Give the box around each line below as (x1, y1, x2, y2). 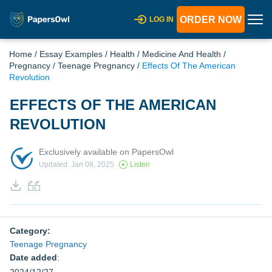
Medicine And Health (142, 49, 221, 59)
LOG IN (149, 15, 174, 24)
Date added (10, 253, 57, 262)
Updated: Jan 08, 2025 (39, 160, 114, 169)
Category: (10, 226, 50, 236)
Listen (130, 160, 150, 169)
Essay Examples (39, 49, 103, 59)
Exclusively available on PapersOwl (39, 146, 174, 157)
